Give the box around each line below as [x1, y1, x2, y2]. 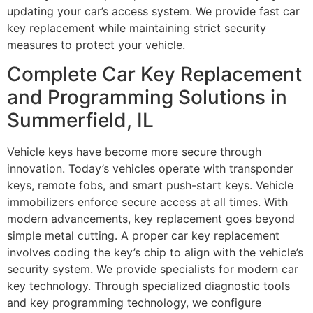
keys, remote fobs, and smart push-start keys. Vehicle [7, 178, 293, 193]
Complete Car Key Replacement [7, 62, 302, 87]
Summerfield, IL [7, 108, 154, 133]
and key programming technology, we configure [7, 296, 261, 310]
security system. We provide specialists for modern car [7, 262, 298, 277]
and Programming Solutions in [7, 85, 287, 110]
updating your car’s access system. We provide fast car [7, 4, 300, 19]
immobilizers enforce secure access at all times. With [7, 195, 288, 210]
